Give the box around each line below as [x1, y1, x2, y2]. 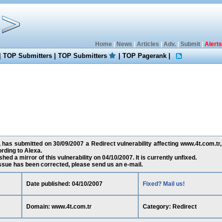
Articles [136, 41, 159, 48]
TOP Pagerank [122, 52, 167, 59]
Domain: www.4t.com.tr [26, 203, 92, 210]
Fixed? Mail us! [142, 180, 185, 187]
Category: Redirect [142, 203, 197, 210]
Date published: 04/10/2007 [26, 180, 103, 187]
